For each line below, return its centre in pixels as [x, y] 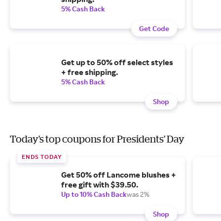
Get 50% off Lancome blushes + [119, 175]
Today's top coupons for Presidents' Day [97, 139]
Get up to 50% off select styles [117, 62]
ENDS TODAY [42, 157]
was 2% [138, 194]
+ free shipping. [90, 72]
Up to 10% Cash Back [94, 194]
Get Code [154, 28]
